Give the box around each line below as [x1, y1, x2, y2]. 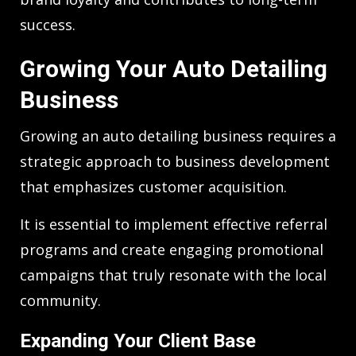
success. [20, 15, 75, 35]
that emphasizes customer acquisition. [20, 177, 287, 197]
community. [20, 291, 101, 311]
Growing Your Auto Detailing [20, 55, 327, 83]
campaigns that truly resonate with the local [20, 265, 327, 285]
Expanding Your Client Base [20, 330, 256, 353]
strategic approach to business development [20, 152, 330, 172]
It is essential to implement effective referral [20, 215, 327, 234]
